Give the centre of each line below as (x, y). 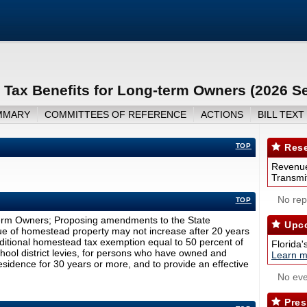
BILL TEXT (281, 115)
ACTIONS (222, 115)
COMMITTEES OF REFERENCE (115, 115)
